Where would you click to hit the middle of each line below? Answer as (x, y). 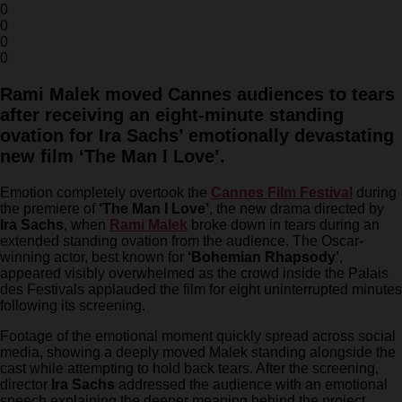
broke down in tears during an (284, 225)
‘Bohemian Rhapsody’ (263, 258)
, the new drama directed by (297, 209)
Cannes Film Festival (282, 193)
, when (87, 225)
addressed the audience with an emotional (251, 385)
